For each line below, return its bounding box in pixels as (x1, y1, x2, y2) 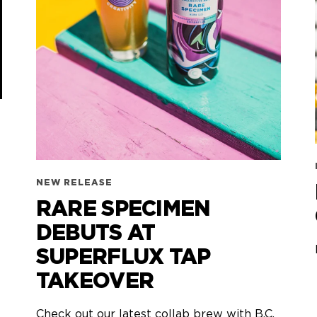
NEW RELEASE (35, 178, 113, 188)
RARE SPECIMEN (35, 199, 210, 221)
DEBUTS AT (35, 223, 156, 245)
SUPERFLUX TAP (35, 247, 211, 269)
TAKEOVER (35, 271, 154, 293)
